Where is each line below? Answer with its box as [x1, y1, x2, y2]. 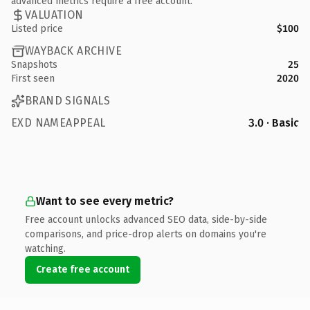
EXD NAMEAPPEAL [11, 116, 106, 129]
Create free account [36, 263, 129, 275]
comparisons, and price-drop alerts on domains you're [25, 228, 266, 240]
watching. [25, 242, 66, 255]
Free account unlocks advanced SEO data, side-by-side [25, 213, 267, 226]
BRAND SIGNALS [25, 94, 111, 107]
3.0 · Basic [248, 116, 299, 129]
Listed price [11, 22, 63, 35]
